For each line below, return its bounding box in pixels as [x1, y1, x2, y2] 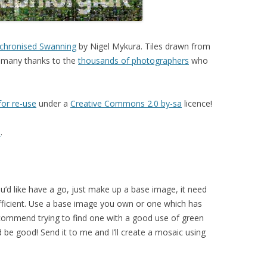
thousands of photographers [78, 55, 189, 66]
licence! [182, 98, 212, 109]
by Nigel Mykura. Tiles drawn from [76, 41, 210, 52]
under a [36, 98, 70, 109]
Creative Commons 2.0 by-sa [70, 98, 182, 109]
